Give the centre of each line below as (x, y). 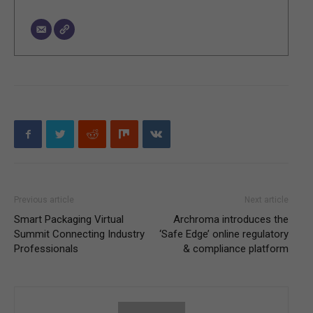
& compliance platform (236, 249)
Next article (267, 200)
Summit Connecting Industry (79, 234)
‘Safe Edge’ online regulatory (224, 234)
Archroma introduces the (231, 219)
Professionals (46, 249)
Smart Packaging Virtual (69, 219)
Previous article (44, 200)
